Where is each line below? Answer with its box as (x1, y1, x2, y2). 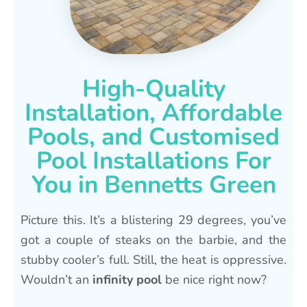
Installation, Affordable (25, 96, 282, 129)
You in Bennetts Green (31, 168, 276, 201)
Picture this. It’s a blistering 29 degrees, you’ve (21, 211, 286, 228)
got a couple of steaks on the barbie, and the (21, 231, 286, 248)
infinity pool (93, 271, 162, 288)
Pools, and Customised (27, 120, 280, 153)
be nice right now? (162, 271, 267, 288)
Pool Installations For (36, 144, 271, 177)
